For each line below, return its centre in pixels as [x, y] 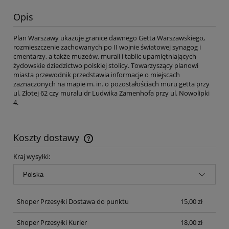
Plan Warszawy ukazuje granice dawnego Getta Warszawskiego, [109, 38]
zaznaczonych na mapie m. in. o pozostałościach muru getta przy [111, 84]
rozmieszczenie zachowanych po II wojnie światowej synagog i [107, 47]
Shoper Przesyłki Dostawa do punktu [73, 201]
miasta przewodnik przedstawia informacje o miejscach [97, 74]
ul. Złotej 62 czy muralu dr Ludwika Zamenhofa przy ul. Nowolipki [111, 93]
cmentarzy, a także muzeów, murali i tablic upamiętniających [105, 56]
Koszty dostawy [48, 137]
